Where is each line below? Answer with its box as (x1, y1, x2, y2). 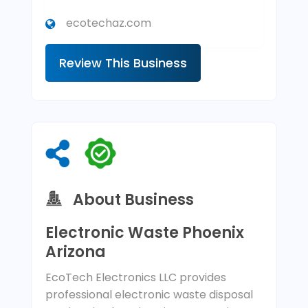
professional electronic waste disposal (45, 287, 253, 303)
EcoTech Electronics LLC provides (45, 269, 226, 286)
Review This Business (58, 54, 187, 72)
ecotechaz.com (65, 15, 151, 32)
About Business (72, 188, 194, 210)
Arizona (45, 241, 106, 263)
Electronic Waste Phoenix (45, 222, 244, 244)
